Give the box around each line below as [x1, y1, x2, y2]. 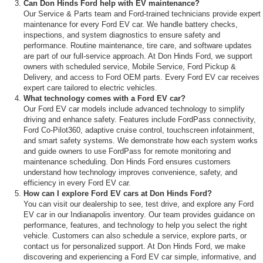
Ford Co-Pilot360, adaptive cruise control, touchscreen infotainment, [23, 125, 255, 134]
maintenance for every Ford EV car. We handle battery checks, [23, 19, 238, 29]
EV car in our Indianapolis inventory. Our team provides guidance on [23, 210, 255, 219]
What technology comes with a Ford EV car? [23, 93, 186, 103]
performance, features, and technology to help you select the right [23, 220, 247, 230]
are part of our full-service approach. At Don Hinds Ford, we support [23, 51, 252, 60]
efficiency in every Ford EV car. [23, 178, 131, 187]
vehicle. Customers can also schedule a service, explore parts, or [23, 231, 247, 240]
